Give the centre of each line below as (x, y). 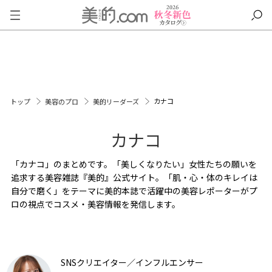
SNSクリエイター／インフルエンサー (132, 262)
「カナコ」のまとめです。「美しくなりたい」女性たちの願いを (134, 164)
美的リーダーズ (117, 101)
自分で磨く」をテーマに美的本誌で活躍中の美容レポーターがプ (134, 191)
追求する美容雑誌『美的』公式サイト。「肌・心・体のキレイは (134, 177)
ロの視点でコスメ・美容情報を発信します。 (95, 204)
